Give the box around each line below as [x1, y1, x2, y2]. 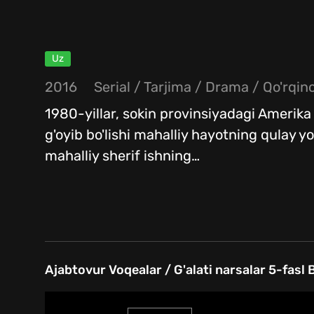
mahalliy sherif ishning [45, 147, 191, 165]
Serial [94, 78, 130, 96]
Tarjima [144, 78, 191, 96]
